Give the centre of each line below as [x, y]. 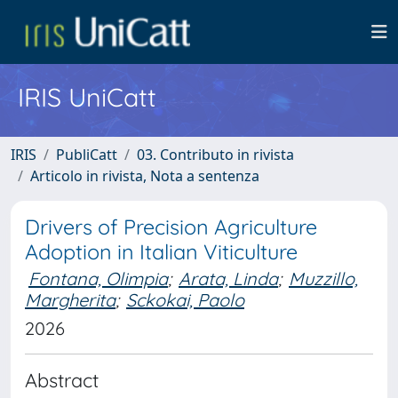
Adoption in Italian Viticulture [161, 252]
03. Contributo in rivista [215, 155]
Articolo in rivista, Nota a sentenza [145, 176]
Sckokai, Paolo [185, 300]
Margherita [70, 300]
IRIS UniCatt [87, 97]
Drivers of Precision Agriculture [171, 227]
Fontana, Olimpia [98, 279]
